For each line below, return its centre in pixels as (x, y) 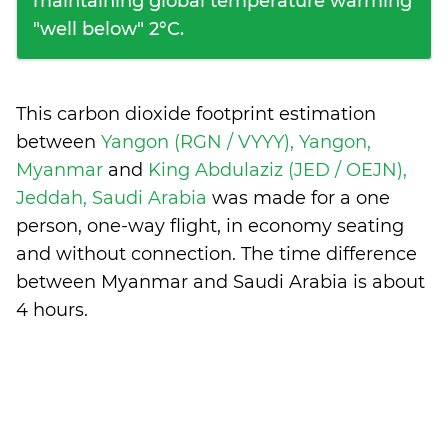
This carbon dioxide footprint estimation (196, 114)
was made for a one (301, 198)
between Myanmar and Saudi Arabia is (194, 282)
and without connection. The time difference (216, 254)
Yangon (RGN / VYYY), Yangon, (236, 142)
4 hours (50, 310)
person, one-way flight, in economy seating (210, 226)
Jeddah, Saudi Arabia (114, 198)
